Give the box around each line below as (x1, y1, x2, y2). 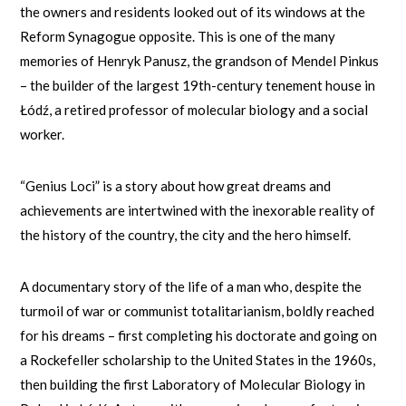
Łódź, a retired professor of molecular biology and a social (20, 101, 369, 118)
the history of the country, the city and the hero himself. (20, 226, 352, 243)
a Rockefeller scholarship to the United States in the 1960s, (20, 351, 376, 368)
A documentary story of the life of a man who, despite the (20, 277, 362, 295)
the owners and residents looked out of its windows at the (20, 3, 366, 20)
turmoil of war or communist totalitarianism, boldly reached (20, 302, 375, 319)
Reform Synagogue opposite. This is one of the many (20, 27, 336, 44)
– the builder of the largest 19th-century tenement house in (20, 76, 376, 93)
